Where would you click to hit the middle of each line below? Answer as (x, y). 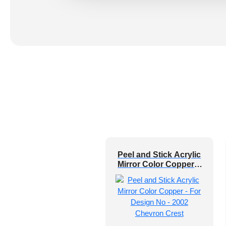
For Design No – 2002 (159, 174)
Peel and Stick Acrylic (159, 155)
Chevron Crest (159, 183)
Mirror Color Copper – (159, 164)
